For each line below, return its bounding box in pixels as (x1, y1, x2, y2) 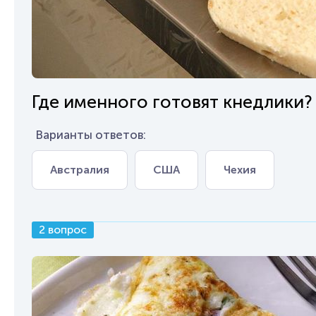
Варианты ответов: (35, 128, 146, 142)
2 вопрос (39, 223, 87, 236)
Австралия (50, 163, 109, 176)
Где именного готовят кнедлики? (32, 91, 312, 113)
